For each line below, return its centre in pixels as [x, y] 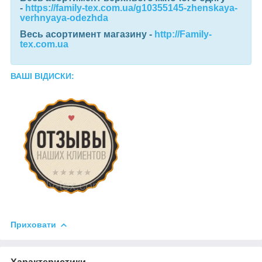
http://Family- [183, 35]
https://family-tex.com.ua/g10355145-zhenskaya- [131, 8]
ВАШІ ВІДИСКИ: [42, 76]
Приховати [33, 225]
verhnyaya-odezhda [64, 18]
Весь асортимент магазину [83, 35]
